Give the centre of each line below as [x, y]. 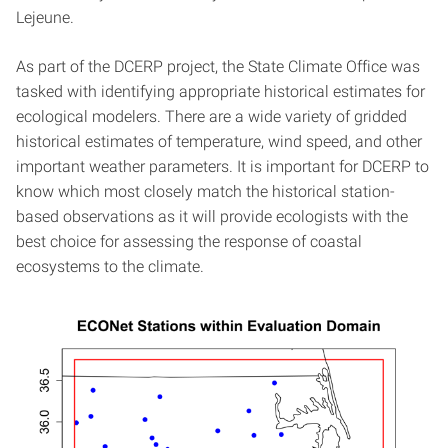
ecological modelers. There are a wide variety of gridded [211, 116]
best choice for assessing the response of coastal [189, 241]
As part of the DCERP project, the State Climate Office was [218, 66]
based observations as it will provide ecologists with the [212, 216]
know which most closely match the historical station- [205, 191]
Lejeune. [45, 17]
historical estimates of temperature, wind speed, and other [219, 141]
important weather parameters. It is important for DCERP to [222, 166]
